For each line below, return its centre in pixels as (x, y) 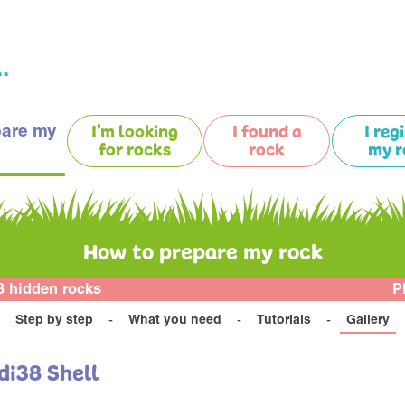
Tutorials (284, 321)
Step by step (54, 321)
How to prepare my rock (202, 253)
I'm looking (134, 132)
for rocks (134, 151)
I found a (267, 132)
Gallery (368, 321)
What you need (175, 321)
